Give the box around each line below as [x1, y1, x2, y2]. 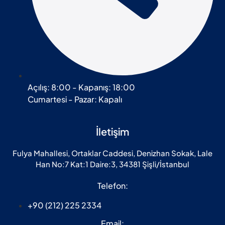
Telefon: [97, 180, 128, 191]
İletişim [96, 125, 129, 138]
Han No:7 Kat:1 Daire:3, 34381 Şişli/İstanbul [36, 159, 189, 169]
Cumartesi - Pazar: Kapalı [28, 94, 122, 105]
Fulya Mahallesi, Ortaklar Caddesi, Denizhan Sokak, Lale [13, 148, 212, 158]
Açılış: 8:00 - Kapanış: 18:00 [28, 82, 135, 93]
